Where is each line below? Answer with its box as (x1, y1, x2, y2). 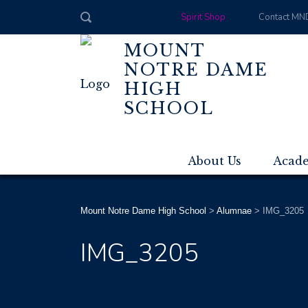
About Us (188, 154, 241, 168)
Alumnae (217, 206, 252, 216)
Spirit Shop (180, 11, 225, 23)
